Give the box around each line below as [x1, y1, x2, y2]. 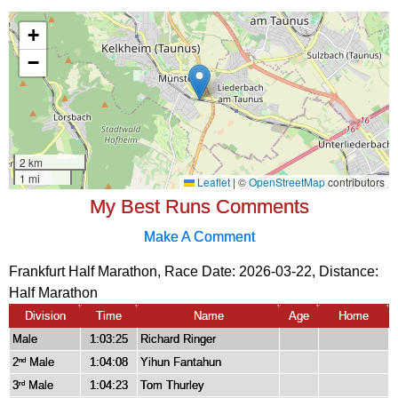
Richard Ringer [140, 332, 216, 346]
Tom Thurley [140, 378, 204, 393]
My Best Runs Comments [89, 195, 309, 219]
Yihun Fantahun [140, 355, 221, 370]
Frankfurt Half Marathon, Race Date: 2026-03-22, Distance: [9, 264, 378, 280]
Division [24, 309, 66, 323]
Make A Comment [143, 228, 255, 245]
